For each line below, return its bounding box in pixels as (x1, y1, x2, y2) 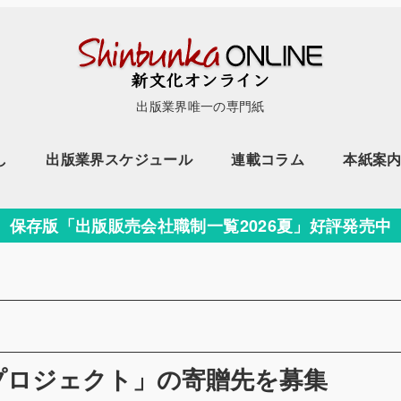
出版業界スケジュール (46, 148, 193, 169)
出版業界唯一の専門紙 (136, 96, 265, 115)
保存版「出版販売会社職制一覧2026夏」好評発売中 (9, 214, 392, 238)
